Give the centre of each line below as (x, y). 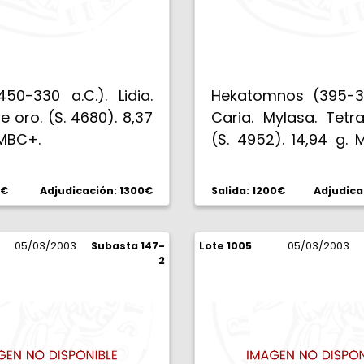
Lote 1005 (225, 246)
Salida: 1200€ (248, 191)
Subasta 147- (128, 246)
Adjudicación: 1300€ (96, 191)
